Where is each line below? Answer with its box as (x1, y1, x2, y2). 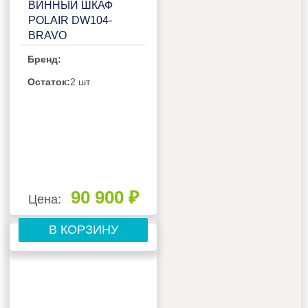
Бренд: (27, 54, 62, 65)
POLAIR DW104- (28, 14, 113, 27)
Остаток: (27, 76, 71, 88)
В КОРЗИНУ (48, 223, 118, 237)
